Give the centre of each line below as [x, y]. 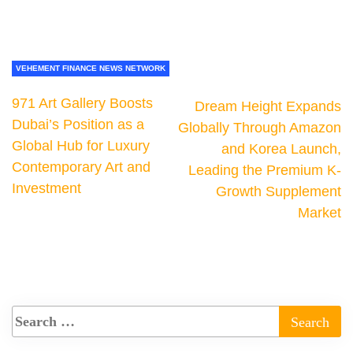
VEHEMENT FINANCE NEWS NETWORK [91, 69]
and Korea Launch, [281, 149]
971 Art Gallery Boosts [82, 104]
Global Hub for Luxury [81, 146]
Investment [46, 189]
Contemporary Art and [81, 167]
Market [320, 213]
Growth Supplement [279, 192]
